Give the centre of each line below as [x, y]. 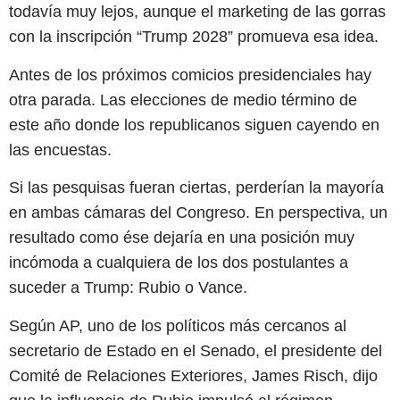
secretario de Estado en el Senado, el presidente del [196, 350]
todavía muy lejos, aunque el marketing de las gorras [197, 12]
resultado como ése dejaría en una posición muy [182, 238]
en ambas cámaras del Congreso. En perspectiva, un [198, 213]
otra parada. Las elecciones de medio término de [183, 100]
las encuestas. [60, 150]
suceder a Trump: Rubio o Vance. [128, 288]
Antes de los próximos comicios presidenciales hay [190, 75]
